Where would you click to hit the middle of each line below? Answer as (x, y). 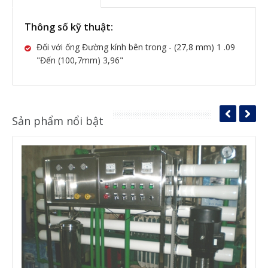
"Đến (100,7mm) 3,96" (80, 60)
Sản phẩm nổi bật (58, 121)
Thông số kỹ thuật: (69, 27)
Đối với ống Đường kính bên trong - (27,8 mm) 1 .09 (136, 47)
